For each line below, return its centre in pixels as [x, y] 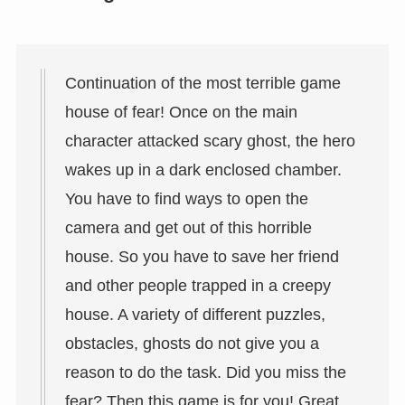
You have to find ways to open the [186, 198]
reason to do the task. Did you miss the [205, 372]
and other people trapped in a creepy [198, 285]
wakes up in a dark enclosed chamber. [203, 170]
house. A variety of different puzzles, [195, 314]
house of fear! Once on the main [181, 112]
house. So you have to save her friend [202, 256]
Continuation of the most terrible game [202, 83]
